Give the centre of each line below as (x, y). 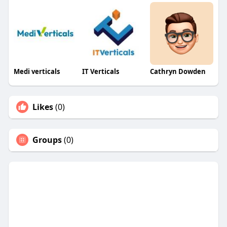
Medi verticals (36, 72)
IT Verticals (100, 72)
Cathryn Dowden (178, 72)
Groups (47, 140)
